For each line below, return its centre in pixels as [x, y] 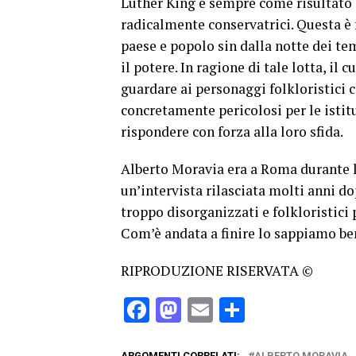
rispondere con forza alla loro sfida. [232, 132]
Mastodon [237, 310]
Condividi [295, 310]
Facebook [202, 310]
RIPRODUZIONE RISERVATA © [217, 271]
